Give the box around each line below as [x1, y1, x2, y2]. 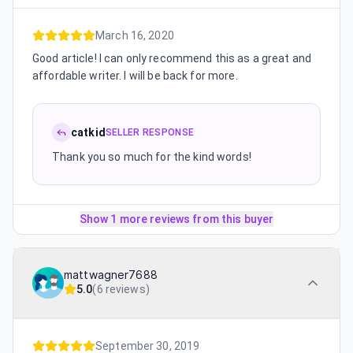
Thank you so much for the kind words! [52, 150, 251, 163]
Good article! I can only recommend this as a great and [32, 51, 312, 65]
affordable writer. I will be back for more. [32, 69, 238, 82]
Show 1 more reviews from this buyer [79, 212, 274, 225]
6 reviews [96, 282, 146, 295]
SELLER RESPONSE [105, 126, 195, 138]
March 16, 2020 [95, 28, 174, 42]
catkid [71, 125, 106, 139]
